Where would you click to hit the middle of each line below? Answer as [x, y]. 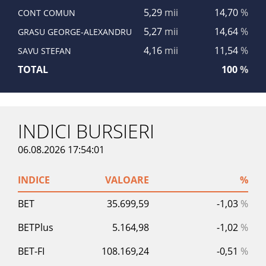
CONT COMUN [47, 12]
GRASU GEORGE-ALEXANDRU [75, 31]
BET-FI [31, 251]
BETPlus [36, 227]
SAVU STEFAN [45, 50]
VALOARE [127, 180]
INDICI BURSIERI [86, 131]
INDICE [34, 180]
